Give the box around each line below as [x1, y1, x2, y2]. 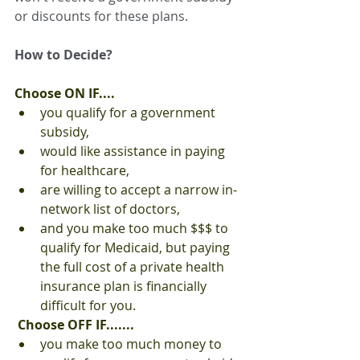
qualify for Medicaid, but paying [40, 239, 233, 257]
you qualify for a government [40, 104, 219, 122]
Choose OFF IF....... [18, 316, 134, 334]
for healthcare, [40, 162, 129, 180]
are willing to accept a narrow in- [40, 181, 237, 199]
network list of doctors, [40, 200, 180, 219]
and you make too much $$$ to [40, 219, 231, 238]
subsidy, [40, 123, 89, 141]
